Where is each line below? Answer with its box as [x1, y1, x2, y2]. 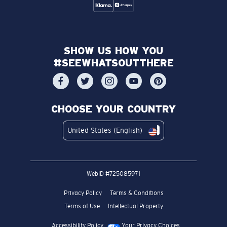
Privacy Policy [63, 190, 102, 197]
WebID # [87, 170, 109, 178]
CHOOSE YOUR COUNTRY [51, 103, 176, 115]
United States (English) [67, 126, 142, 135]
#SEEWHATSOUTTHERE [53, 57, 174, 69]
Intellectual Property [107, 203, 163, 210]
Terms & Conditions [109, 190, 164, 197]
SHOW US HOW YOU [64, 45, 163, 57]
